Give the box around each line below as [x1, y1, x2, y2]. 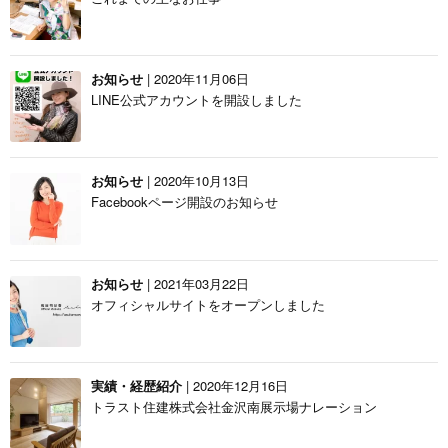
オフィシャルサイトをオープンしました [91, 294, 326, 314]
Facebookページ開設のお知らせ [91, 192, 279, 212]
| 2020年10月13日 [143, 171, 250, 191]
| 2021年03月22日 [143, 273, 250, 293]
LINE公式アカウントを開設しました [91, 90, 303, 110]
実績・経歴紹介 [91, 376, 183, 396]
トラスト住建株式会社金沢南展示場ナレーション [91, 397, 378, 417]
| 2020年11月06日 [143, 69, 250, 89]
